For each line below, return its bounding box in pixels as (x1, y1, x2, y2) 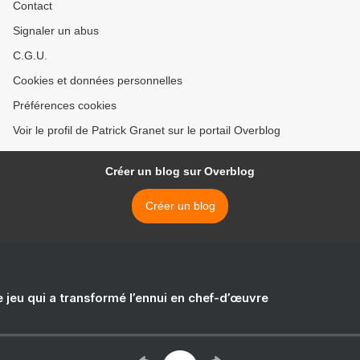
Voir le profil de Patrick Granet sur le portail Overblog (13, 124, 280, 137)
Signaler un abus (13, 24, 99, 38)
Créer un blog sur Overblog (105, 165, 255, 178)
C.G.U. (13, 49, 47, 63)
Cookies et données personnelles (13, 74, 182, 88)
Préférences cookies (13, 99, 117, 112)
